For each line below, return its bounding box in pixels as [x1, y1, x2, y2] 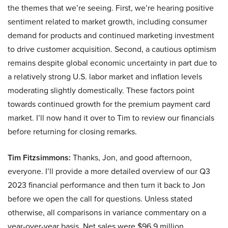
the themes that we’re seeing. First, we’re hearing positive [8, 2, 214, 14]
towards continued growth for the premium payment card [8, 98, 210, 110]
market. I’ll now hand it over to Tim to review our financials [8, 112, 214, 124]
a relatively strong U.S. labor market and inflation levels [8, 71, 202, 82]
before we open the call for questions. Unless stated [8, 193, 192, 205]
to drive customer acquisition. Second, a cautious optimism [8, 43, 216, 55]
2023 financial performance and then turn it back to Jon [8, 179, 205, 191]
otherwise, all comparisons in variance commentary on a [8, 207, 206, 218]
